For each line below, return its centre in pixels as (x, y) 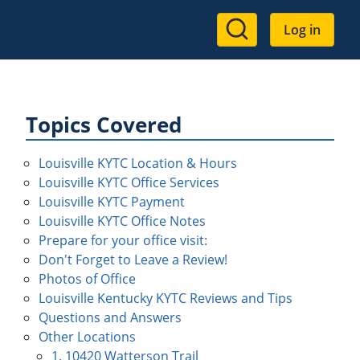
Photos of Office (87, 279)
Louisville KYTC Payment (112, 202)
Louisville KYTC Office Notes (122, 221)
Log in (302, 30)
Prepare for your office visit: (123, 240)
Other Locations (87, 337)
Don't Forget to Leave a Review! (133, 260)
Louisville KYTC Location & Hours (138, 163)
